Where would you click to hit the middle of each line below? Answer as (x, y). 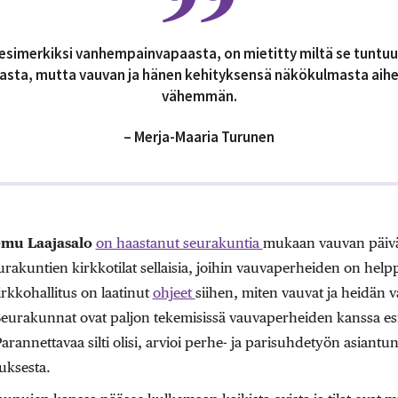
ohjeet (174, 293)
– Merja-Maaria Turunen (199, 137)
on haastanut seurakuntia (179, 243)
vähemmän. (199, 96)
